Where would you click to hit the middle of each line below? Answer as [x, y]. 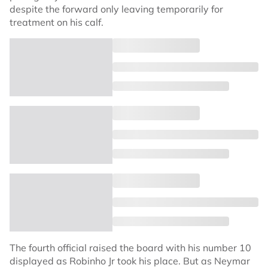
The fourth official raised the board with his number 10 [130, 248]
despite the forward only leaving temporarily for [116, 9]
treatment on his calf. [57, 22]
